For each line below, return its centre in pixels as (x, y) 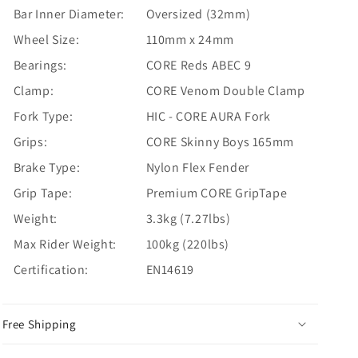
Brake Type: (47, 167)
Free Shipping (39, 324)
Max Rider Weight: (65, 244)
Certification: (51, 269)
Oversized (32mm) (198, 14)
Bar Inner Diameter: (69, 14)
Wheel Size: (46, 39)
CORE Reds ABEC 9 (199, 65)
